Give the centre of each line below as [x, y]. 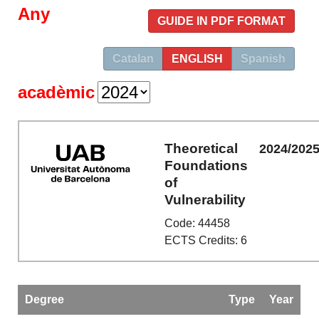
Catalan [133, 59]
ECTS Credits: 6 [206, 241]
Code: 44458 [198, 224]
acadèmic [57, 92]
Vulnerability [205, 199]
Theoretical [202, 148]
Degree [44, 299]
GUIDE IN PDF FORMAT [221, 21]
